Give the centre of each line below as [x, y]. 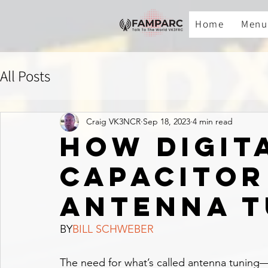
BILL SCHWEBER [113, 229]
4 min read [213, 122]
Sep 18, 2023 [167, 122]
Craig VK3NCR [113, 122]
